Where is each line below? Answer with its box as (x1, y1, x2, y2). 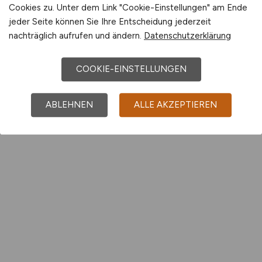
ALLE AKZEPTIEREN (133, 99, 217, 110)
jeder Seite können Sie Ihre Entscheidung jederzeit (9, 16, 211, 27)
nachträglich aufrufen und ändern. (9, 30, 144, 41)
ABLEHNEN (45, 99, 93, 110)
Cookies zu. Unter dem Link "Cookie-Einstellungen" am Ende (9, 2, 247, 13)
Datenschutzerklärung (144, 30, 231, 41)
